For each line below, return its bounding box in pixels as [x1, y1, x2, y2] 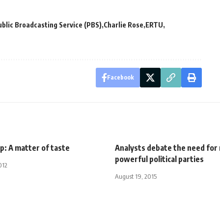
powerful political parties [115, 154, 204, 164]
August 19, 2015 [115, 172, 157, 180]
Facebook [107, 73, 134, 81]
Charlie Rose [104, 20, 143, 29]
